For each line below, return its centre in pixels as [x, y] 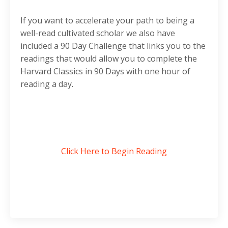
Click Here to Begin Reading [114, 151]
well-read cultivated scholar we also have [98, 33]
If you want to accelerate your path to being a [107, 21]
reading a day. [47, 84]
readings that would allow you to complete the [109, 59]
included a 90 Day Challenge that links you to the [113, 46]
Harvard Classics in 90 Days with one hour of [105, 72]
